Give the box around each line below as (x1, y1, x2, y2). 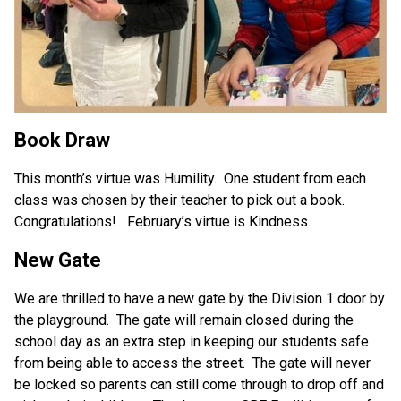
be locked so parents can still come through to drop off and (14, 375, 384, 393)
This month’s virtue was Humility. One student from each (14, 169, 366, 187)
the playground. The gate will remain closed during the (14, 311, 354, 328)
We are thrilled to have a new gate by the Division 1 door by (14, 289, 385, 307)
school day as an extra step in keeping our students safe (14, 332, 369, 350)
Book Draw (14, 128, 110, 151)
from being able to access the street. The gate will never (14, 354, 371, 371)
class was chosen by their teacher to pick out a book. (14, 191, 348, 209)
